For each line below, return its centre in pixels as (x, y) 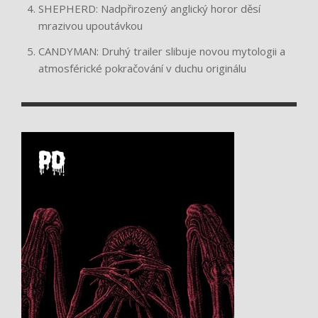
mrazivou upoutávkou (91, 25)
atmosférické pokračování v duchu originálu (142, 68)
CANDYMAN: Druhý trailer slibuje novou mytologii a (162, 51)
